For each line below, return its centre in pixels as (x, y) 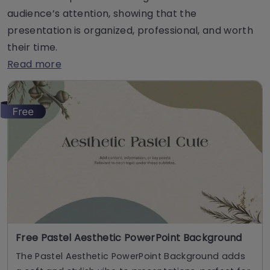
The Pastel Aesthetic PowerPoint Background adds (131, 256)
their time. (33, 47)
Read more (34, 64)
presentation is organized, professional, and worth (130, 30)
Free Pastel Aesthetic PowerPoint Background (129, 238)
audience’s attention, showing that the (102, 13)
